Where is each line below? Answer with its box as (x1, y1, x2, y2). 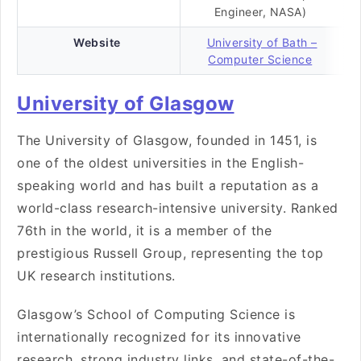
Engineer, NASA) (214, 5, 310, 19)
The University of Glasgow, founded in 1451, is (17, 132, 317, 148)
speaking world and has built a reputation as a (17, 177, 318, 193)
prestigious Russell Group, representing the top (17, 245, 324, 261)
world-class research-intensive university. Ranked (17, 200, 338, 216)
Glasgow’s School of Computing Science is (17, 306, 295, 322)
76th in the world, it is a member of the (17, 222, 272, 239)
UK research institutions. (17, 268, 180, 284)
